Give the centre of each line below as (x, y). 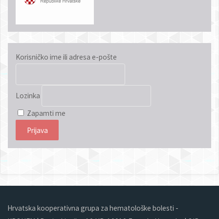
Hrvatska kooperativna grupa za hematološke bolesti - (93, 208)
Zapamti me (45, 113)
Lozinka (28, 96)
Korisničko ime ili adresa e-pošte (66, 57)
